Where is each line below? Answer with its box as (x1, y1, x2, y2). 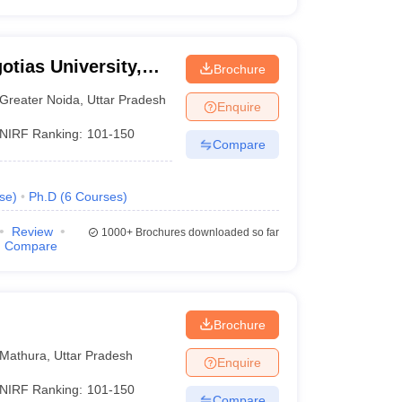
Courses (74, 189, 123, 204)
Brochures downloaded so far (132, 226, 279, 239)
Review (11, 224, 53, 239)
